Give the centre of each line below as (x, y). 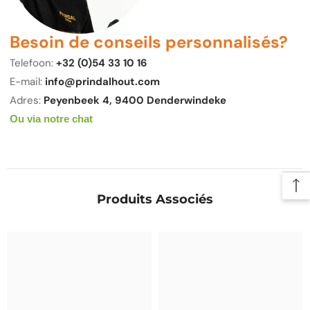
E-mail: (26, 81)
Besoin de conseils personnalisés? (149, 42)
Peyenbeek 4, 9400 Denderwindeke (135, 100)
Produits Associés (155, 199)
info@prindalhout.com (102, 81)
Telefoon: (31, 63)
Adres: (25, 100)
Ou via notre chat (51, 118)
